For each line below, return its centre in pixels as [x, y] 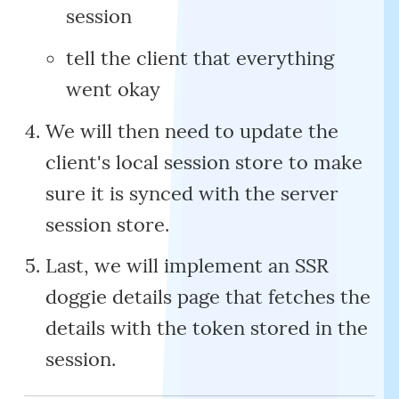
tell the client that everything [199, 58]
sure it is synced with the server [191, 193]
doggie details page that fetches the [208, 297]
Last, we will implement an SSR [187, 266]
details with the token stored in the [206, 328]
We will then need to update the [191, 130]
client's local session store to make [204, 162]
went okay [113, 90]
